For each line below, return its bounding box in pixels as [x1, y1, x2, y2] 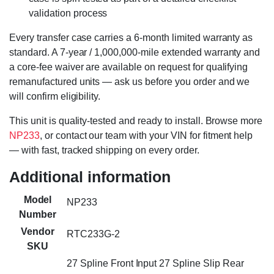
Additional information [9, 168, 171, 186]
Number [19, 209, 56, 220]
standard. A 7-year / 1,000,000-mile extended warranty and [9, 47, 261, 58]
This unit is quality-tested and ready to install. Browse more [9, 116, 263, 127]
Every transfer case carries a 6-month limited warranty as [9, 32, 253, 43]
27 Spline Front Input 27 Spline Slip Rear [67, 258, 244, 269]
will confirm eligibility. [9, 91, 101, 102]
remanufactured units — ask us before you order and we [9, 76, 250, 87]
